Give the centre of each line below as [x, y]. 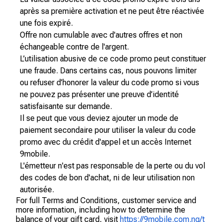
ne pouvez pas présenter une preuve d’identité [99, 94]
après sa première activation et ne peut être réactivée [112, 11]
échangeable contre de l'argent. [74, 47]
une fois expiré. [46, 23]
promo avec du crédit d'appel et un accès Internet [106, 142]
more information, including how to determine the [101, 210]
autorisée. [37, 190]
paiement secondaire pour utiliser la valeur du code [108, 130]
